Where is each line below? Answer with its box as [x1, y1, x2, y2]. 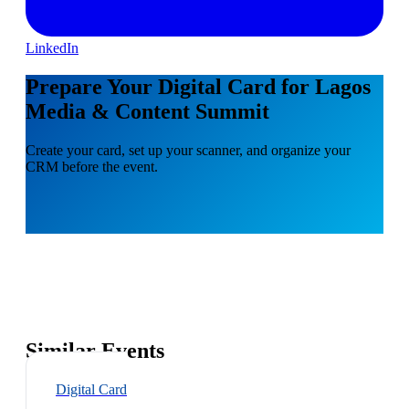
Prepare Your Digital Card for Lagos [26, 74, 371, 99]
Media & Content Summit [26, 99, 269, 123]
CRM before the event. [26, 158, 158, 174]
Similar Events [26, 339, 164, 363]
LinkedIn [26, 39, 79, 56]
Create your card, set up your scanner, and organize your [26, 142, 351, 158]
